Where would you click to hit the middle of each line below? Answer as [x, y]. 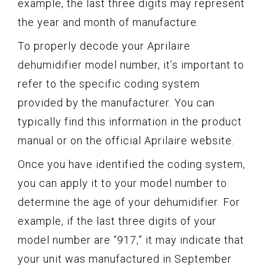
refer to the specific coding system [109, 84]
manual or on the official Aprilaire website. [126, 141]
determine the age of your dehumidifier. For [129, 202]
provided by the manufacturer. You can [116, 103]
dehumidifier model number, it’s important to [131, 65]
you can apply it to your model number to [122, 183]
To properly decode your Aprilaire [104, 46]
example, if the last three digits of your [117, 221]
